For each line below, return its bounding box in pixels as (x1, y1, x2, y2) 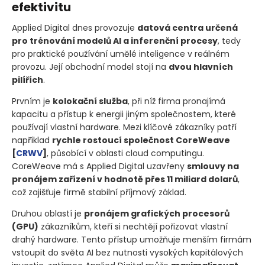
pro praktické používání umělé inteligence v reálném (12, 47, 230, 60)
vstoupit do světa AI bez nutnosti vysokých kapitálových (12, 246, 243, 258)
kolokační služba (53, 95, 128, 107)
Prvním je (12, 95, 53, 107)
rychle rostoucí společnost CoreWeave (52, 134, 230, 146)
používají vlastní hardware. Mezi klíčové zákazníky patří (12, 121, 237, 133)
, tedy (218, 34, 241, 47)
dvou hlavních (169, 60, 233, 73)
